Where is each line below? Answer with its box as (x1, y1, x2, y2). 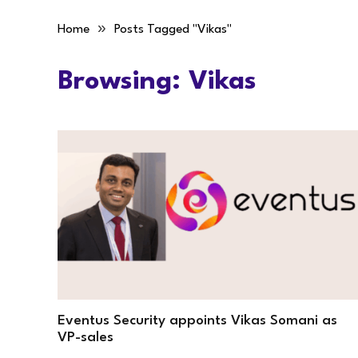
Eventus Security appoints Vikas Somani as (58, 313, 337, 328)
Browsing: (58, 69, 189, 95)
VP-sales (58, 330, 113, 344)
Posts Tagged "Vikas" (114, 23, 232, 36)
